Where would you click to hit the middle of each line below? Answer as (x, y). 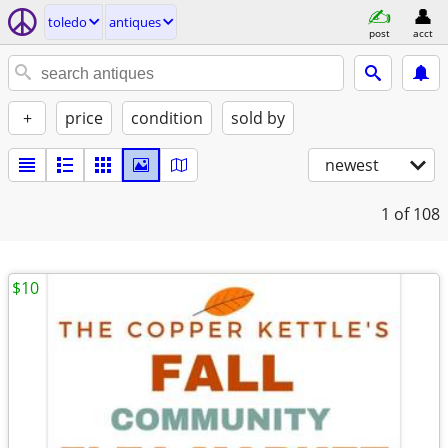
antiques (135, 22)
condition (167, 118)
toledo (67, 22)
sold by (258, 118)
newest (352, 165)
